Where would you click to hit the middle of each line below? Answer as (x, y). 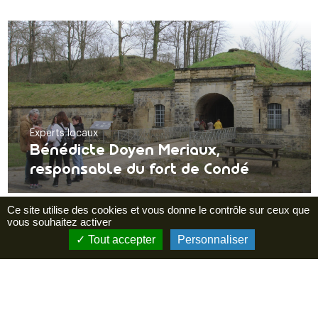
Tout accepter (120, 240)
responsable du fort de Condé (139, 169)
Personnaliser (212, 240)
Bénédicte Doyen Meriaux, (125, 150)
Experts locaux (64, 134)
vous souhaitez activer (59, 222)
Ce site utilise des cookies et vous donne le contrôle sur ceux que (158, 210)
